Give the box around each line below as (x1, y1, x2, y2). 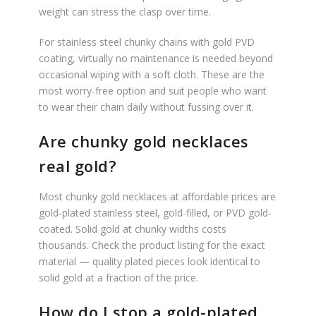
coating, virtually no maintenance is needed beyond (39, 51, 273, 65)
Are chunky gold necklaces (39, 130, 249, 152)
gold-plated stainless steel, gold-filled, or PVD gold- (39, 206, 272, 219)
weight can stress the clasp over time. (39, 5, 211, 18)
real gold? (39, 155, 116, 176)
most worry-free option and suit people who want (39, 84, 267, 97)
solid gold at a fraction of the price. (39, 271, 198, 284)
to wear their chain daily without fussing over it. (39, 100, 254, 114)
